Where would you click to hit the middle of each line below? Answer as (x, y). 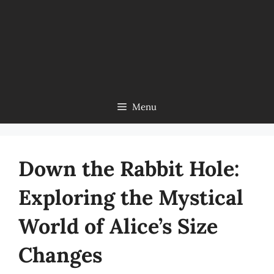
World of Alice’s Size (118, 226)
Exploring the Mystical (131, 197)
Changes (60, 255)
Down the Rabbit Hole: (129, 168)
